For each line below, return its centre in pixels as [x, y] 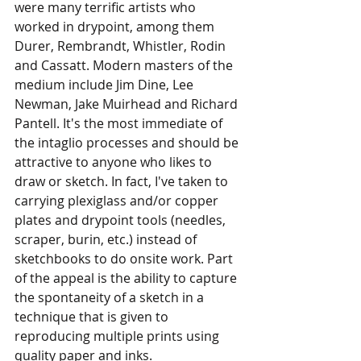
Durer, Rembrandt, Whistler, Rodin [122, 46]
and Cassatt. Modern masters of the [125, 65]
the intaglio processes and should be [128, 143]
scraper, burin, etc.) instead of [107, 239]
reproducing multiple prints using [118, 336]
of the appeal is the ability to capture [127, 278]
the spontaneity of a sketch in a [111, 297]
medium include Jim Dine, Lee [106, 85]
